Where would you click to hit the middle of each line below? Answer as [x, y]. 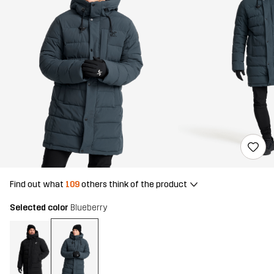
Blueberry [89, 208]
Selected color [40, 208]
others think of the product [133, 184]
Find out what [38, 184]
